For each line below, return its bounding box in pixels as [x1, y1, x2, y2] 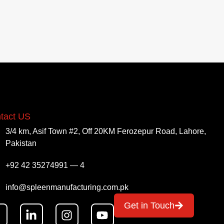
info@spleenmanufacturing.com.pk [5, 183, 129, 192]
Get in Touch [123, 200, 174, 211]
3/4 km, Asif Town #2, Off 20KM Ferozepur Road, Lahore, [5, 127, 206, 136]
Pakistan [5, 139, 37, 148]
